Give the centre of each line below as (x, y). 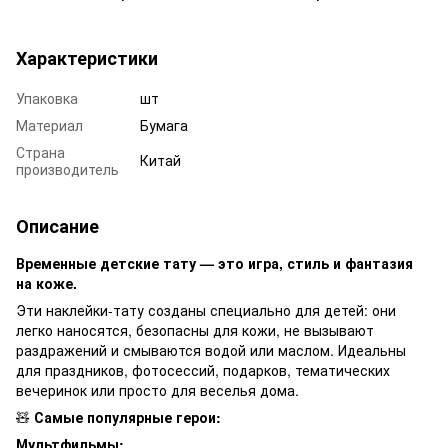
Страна (40, 151)
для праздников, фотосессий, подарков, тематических (203, 369)
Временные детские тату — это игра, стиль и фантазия (214, 262)
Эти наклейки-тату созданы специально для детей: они (206, 309)
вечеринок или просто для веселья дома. (157, 389)
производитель (67, 168)
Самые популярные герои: (127, 416)
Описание (57, 225)
